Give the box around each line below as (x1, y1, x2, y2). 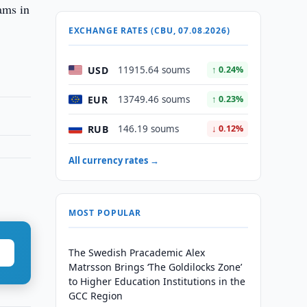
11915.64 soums (117, 64, 190, 76)
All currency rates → (68, 154, 159, 167)
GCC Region (68, 289, 123, 302)
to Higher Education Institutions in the (68, 275, 245, 288)
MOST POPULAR (68, 207, 141, 219)
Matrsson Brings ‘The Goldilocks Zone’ (68, 260, 242, 273)
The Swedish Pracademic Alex (68, 246, 205, 259)
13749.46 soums (117, 93, 190, 106)
